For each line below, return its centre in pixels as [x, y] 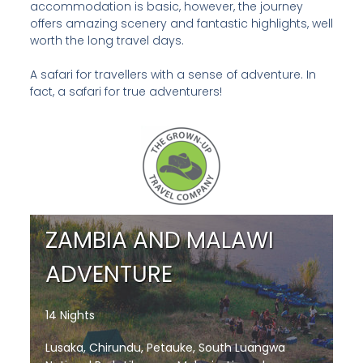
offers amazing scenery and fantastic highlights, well [181, 23]
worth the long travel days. [107, 41]
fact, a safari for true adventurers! [126, 92]
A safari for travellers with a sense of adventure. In [173, 75]
